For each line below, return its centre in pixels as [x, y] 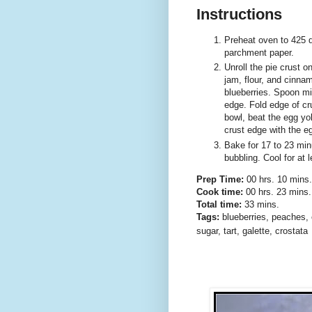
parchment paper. [259, 53]
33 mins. [260, 204]
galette [255, 231]
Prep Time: [220, 179]
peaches [287, 217]
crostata [290, 231]
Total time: [219, 204]
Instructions [239, 14]
